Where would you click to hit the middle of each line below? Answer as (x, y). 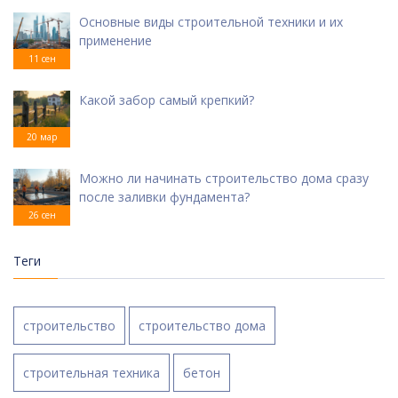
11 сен (42, 59)
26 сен (42, 215)
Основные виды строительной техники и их (211, 22)
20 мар (42, 137)
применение (115, 41)
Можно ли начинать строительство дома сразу (224, 179)
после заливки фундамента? (164, 197)
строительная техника (92, 373)
